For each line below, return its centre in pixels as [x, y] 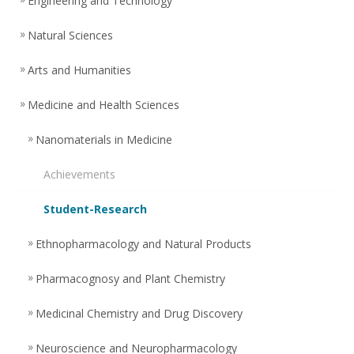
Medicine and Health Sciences [104, 104]
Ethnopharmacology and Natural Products [143, 243]
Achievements [79, 174]
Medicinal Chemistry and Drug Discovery [139, 313]
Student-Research [95, 209]
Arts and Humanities [79, 70]
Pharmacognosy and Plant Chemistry [130, 278]
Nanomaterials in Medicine [104, 139]
